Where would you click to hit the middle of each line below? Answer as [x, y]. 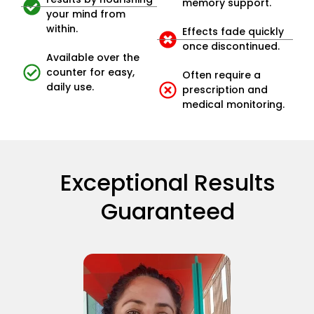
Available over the [93, 57]
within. [62, 28]
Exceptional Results [168, 183]
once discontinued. [231, 47]
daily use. [70, 87]
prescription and [225, 90]
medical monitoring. [234, 105]
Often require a [222, 75]
